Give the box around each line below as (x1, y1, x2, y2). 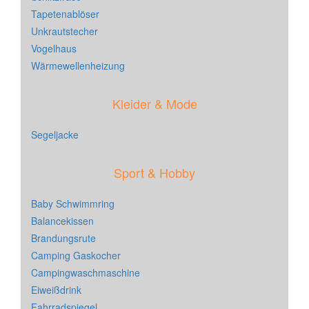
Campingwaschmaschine (31, 266, 140, 280)
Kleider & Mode (112, 94, 197, 113)
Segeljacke (31, 128, 79, 142)
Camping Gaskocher (31, 248, 121, 263)
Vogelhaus (31, 41, 77, 56)
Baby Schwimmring (31, 197, 114, 211)
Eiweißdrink (31, 283, 81, 297)
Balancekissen (31, 214, 94, 228)
